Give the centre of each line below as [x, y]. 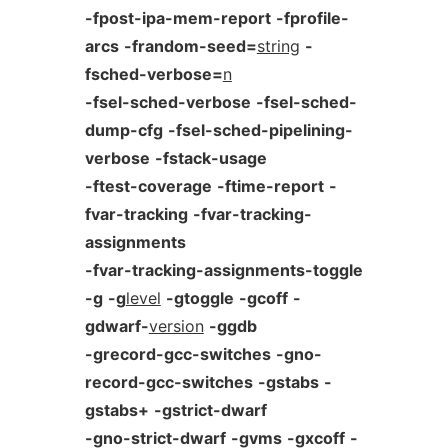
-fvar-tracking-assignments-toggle [223, 270]
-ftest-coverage [148, 186]
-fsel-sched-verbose [167, 102]
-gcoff [263, 298]
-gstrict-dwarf [210, 410]
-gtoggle [199, 298]
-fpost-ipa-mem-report [177, 18]
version [176, 326]
